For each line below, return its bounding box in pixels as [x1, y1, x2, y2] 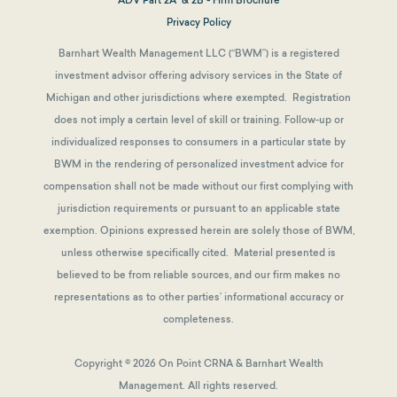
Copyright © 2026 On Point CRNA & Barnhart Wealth [74, 357, 323, 370]
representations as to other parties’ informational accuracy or [53, 290, 344, 303]
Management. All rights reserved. [119, 379, 278, 393]
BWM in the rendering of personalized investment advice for [53, 157, 344, 170]
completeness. [163, 312, 234, 325]
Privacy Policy [166, 15, 231, 28]
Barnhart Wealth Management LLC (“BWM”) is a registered [58, 46, 339, 59]
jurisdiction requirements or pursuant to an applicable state [57, 201, 340, 214]
